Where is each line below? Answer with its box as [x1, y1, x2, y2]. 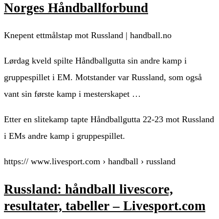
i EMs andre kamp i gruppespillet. [4, 131, 125, 141]
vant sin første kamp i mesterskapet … [4, 89, 141, 99]
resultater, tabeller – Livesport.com [4, 198, 205, 213]
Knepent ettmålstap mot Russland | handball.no [4, 30, 172, 41]
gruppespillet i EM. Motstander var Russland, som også [4, 72, 202, 83]
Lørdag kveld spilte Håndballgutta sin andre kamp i [4, 56, 187, 66]
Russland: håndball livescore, [4, 181, 173, 197]
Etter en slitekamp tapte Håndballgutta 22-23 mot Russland [4, 114, 214, 125]
